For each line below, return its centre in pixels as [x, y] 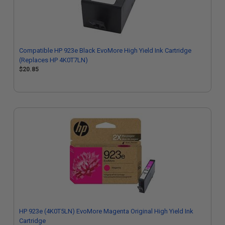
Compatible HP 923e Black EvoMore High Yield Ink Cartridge [105, 50]
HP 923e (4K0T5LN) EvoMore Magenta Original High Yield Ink [106, 211]
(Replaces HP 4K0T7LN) [53, 60]
